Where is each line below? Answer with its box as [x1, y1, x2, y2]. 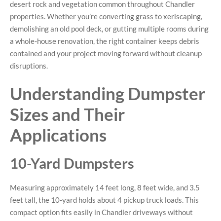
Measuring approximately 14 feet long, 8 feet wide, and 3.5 [10, 183, 200, 192]
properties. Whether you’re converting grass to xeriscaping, [10, 11, 202, 21]
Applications [10, 124, 107, 146]
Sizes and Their [10, 104, 125, 125]
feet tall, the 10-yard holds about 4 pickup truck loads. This [10, 195, 199, 205]
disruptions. [10, 61, 48, 70]
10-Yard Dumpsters [10, 154, 134, 172]
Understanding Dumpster [10, 83, 205, 104]
